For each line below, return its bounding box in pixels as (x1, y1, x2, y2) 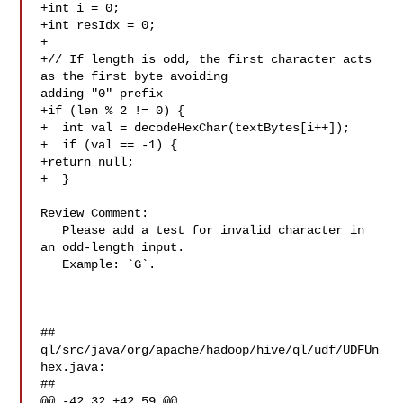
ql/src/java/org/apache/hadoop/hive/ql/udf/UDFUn (40, 343, 380, 357)
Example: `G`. (40, 257, 63, 272)
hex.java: (40, 360, 106, 374)
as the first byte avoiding (40, 69, 236, 84)
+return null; (40, 155, 135, 169)
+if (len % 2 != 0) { (40, 103, 185, 118)
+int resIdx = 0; (40, 18, 157, 32)
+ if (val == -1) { (40, 138, 178, 152)
